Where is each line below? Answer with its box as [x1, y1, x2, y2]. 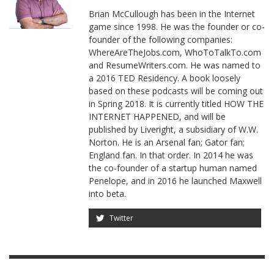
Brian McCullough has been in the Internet [89, 8, 255, 20]
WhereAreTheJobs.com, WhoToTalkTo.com [89, 46, 261, 59]
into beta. [89, 188, 126, 200]
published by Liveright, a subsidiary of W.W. [89, 124, 258, 136]
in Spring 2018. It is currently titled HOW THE [89, 98, 264, 110]
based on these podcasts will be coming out [89, 85, 263, 97]
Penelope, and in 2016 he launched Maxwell [89, 175, 262, 187]
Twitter [107, 213, 133, 224]
